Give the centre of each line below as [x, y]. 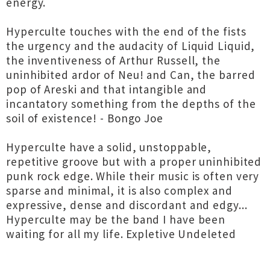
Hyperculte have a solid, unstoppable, [109, 147]
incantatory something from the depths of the [131, 104]
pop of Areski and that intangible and [107, 89]
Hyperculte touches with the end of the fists [126, 31]
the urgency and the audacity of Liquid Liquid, [131, 46]
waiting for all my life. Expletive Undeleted [121, 234]
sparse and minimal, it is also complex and [119, 190]
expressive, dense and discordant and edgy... [127, 205]
